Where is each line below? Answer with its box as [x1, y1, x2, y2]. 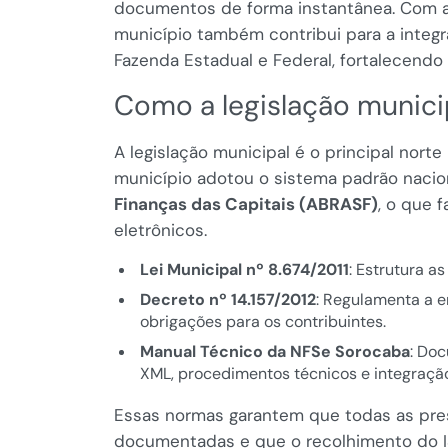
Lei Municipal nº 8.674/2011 [139, 259, 349, 281]
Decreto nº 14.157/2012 [139, 289, 316, 311]
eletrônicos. [114, 219, 207, 242]
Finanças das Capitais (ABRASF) [114, 193, 378, 216]
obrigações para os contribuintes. [139, 311, 386, 333]
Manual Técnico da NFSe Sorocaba [139, 341, 410, 363]
